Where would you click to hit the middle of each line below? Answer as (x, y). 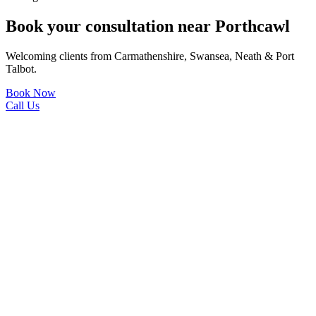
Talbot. (21, 68)
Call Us (23, 105)
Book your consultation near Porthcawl (148, 26)
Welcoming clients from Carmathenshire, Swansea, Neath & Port (150, 56)
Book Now (31, 92)
